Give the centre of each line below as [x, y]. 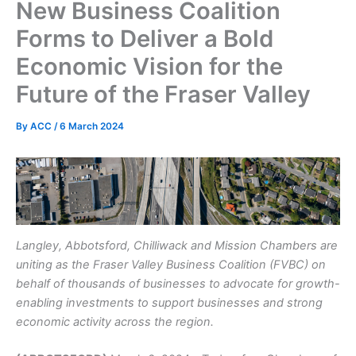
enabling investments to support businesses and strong [169, 303]
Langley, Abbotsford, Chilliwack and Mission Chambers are [177, 246]
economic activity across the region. [115, 322]
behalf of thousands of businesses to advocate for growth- [178, 284]
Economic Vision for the [149, 67]
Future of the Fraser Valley [163, 95]
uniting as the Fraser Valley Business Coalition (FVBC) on [171, 265]
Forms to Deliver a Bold [145, 39]
